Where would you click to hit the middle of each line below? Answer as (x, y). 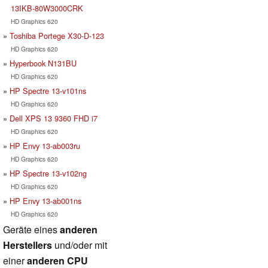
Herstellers (28, 245)
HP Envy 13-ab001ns (45, 200)
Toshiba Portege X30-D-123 (57, 35)
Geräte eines (31, 229)
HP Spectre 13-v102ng (48, 173)
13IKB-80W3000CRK (47, 8)
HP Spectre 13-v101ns (48, 90)
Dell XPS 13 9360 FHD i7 (54, 118)
